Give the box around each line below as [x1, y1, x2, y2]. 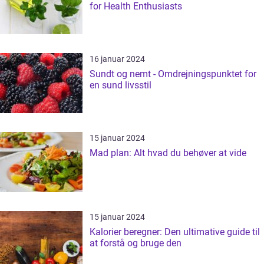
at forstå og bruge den [90, 237, 181, 249]
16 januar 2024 [90, 54, 145, 64]
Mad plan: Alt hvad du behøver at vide [90, 147, 246, 159]
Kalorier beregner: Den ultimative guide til [90, 226, 260, 237]
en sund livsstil [90, 80, 151, 91]
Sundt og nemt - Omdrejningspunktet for [90, 68, 256, 80]
